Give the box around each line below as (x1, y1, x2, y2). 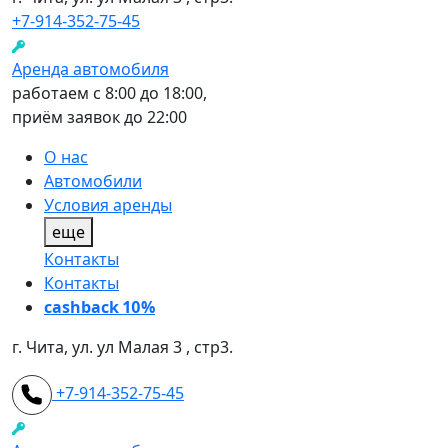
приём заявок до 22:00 (12, 106, 187, 128)
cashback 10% (44, 296, 155, 318)
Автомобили (44, 170, 142, 192)
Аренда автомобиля (12, 58, 169, 80)
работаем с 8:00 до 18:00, (12, 82, 207, 104)
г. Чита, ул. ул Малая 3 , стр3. (12, 336, 233, 358)
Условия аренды (44, 194, 172, 216)
